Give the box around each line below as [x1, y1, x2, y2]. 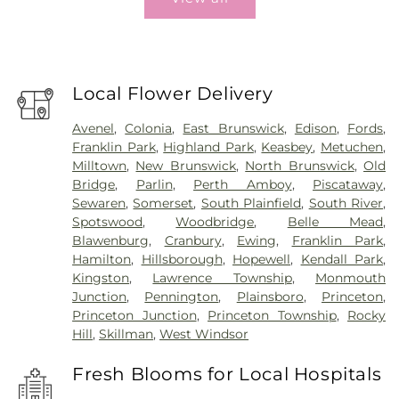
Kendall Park [300, 251, 384, 268]
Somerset [133, 195, 194, 212]
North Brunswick [245, 158, 354, 175]
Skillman [99, 326, 154, 343]
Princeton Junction [72, 307, 197, 324]
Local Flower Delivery [72, 82, 273, 104]
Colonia [125, 120, 173, 137]
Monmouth [315, 270, 387, 287]
